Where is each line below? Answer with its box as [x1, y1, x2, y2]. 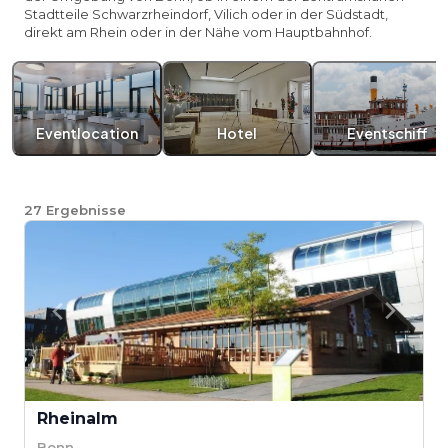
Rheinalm [37, 409, 118, 428]
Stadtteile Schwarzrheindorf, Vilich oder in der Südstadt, [24, 6, 388, 22]
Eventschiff [346, 124, 428, 142]
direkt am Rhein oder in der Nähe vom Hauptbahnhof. [24, 24, 372, 40]
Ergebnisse [46, 202, 126, 218]
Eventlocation [36, 124, 138, 142]
